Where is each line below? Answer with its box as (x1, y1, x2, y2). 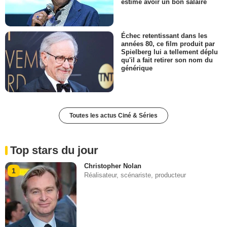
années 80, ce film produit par (121, 40, 215, 48)
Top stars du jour (10, 143, 98, 157)
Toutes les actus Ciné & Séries (69, 111, 158, 119)
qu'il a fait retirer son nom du (121, 56, 213, 64)
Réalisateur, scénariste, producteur (84, 171, 186, 179)
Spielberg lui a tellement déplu (121, 48, 218, 56)
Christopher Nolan (84, 162, 142, 170)
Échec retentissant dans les (121, 31, 207, 40)
